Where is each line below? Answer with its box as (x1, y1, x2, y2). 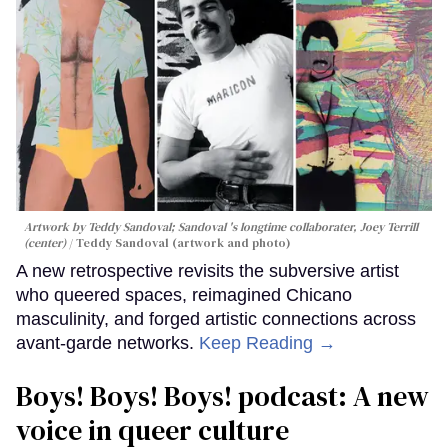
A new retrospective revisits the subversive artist (16, 261, 399, 282)
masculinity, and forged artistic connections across (16, 309, 416, 330)
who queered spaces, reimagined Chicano (16, 285, 352, 306)
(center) (24, 235, 69, 252)
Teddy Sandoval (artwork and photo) (76, 235, 291, 252)
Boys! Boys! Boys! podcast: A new (16, 377, 429, 416)
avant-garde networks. (16, 333, 199, 354)
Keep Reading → (199, 333, 336, 354)
